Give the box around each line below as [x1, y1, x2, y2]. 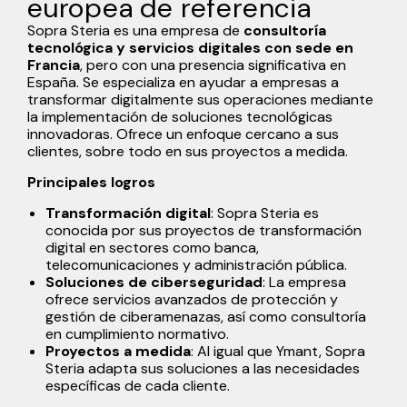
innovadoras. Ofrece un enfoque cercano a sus [27, 124, 339, 144]
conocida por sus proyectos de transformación [45, 220, 362, 240]
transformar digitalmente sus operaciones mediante [27, 89, 373, 109]
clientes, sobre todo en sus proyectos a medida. [27, 141, 348, 161]
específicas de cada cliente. [45, 375, 230, 395]
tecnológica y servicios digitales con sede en [27, 37, 353, 57]
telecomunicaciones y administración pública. [45, 254, 347, 274]
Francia [27, 55, 80, 74]
